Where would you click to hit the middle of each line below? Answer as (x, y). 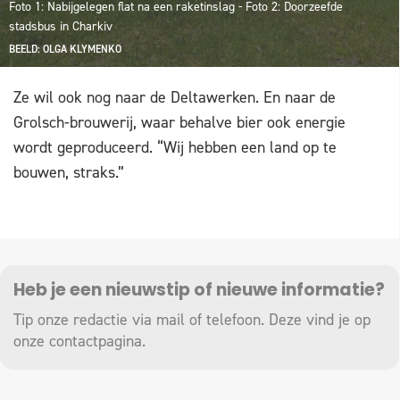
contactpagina (96, 341)
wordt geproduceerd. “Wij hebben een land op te (175, 147)
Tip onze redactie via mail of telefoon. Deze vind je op (192, 319)
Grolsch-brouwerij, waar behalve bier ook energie (179, 122)
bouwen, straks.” (69, 172)
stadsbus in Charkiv (61, 26)
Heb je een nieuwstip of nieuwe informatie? (199, 291)
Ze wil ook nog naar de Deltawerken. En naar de (175, 97)
